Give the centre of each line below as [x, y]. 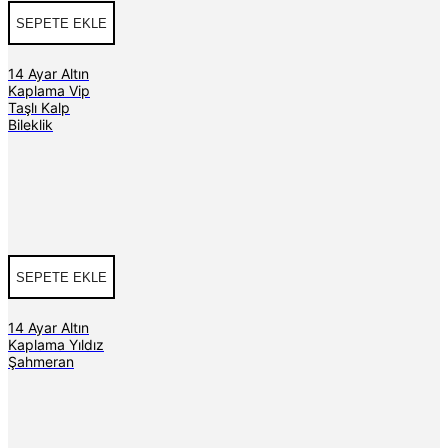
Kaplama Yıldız [56, 345]
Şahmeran [41, 362]
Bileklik [30, 125]
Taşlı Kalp [39, 108]
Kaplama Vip [49, 91]
